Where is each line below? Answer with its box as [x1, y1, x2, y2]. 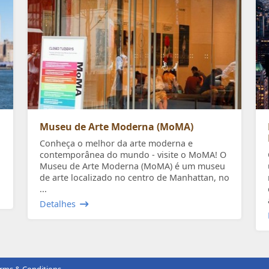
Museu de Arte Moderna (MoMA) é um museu [40, 160, 225, 172]
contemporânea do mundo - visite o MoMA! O [40, 149, 226, 161]
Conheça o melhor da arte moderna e [40, 138, 193, 150]
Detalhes [40, 198, 76, 210]
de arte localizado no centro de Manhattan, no [40, 172, 229, 184]
